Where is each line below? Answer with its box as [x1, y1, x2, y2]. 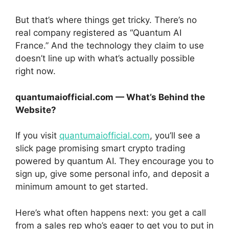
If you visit [15, 130, 59, 141]
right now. [15, 66, 56, 77]
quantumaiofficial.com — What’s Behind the [15, 91, 205, 102]
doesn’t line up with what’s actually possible [15, 53, 195, 64]
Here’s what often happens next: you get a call [15, 207, 206, 218]
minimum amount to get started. [15, 181, 148, 192]
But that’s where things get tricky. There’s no [15, 15, 197, 26]
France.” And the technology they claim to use [15, 40, 204, 51]
